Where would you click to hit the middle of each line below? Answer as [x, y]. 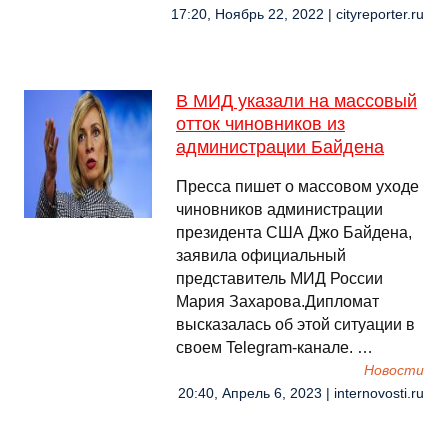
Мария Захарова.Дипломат [277, 301]
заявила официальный [261, 255]
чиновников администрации [279, 209]
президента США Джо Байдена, [294, 232]
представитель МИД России [279, 278]
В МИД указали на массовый [296, 101]
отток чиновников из [260, 124]
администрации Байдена [280, 147]
